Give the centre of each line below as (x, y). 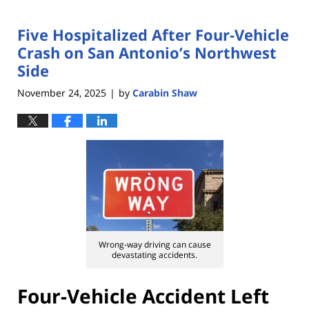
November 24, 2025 (62, 92)
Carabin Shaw (165, 92)
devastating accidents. (154, 255)
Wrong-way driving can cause (154, 244)
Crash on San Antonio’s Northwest (147, 53)
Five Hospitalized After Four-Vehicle (153, 35)
